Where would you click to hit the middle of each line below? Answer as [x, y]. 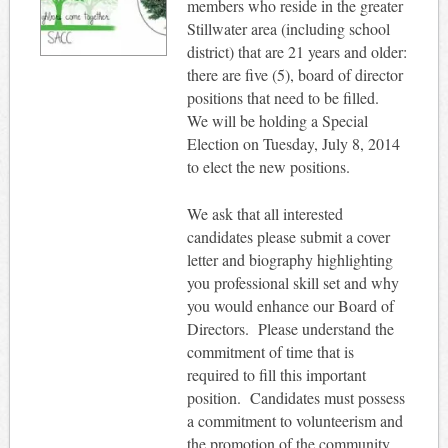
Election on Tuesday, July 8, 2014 [293, 143]
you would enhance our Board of [290, 305]
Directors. [217, 328]
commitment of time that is [270, 351]
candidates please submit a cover [288, 236]
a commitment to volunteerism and [294, 420]
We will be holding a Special [277, 120]
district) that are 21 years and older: [296, 51]
